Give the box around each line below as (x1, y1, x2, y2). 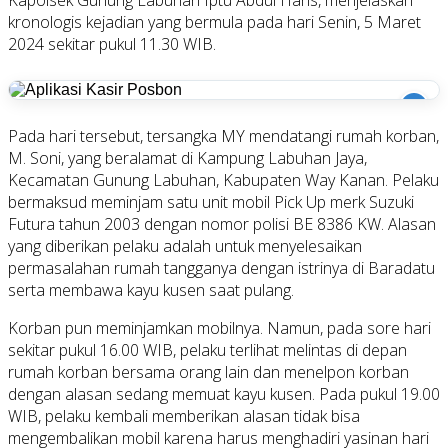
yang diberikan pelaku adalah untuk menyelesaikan (8, 234, 362, 257)
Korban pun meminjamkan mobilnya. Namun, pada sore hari (8, 316, 431, 339)
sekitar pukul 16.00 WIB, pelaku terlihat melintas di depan (8, 338, 407, 361)
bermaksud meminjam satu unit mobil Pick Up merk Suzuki (8, 190, 414, 213)
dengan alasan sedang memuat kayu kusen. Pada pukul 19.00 (8, 382, 440, 405)
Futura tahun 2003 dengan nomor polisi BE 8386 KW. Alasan (8, 212, 436, 235)
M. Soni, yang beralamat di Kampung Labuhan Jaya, (8, 146, 367, 169)
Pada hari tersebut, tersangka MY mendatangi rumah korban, (8, 124, 439, 147)
